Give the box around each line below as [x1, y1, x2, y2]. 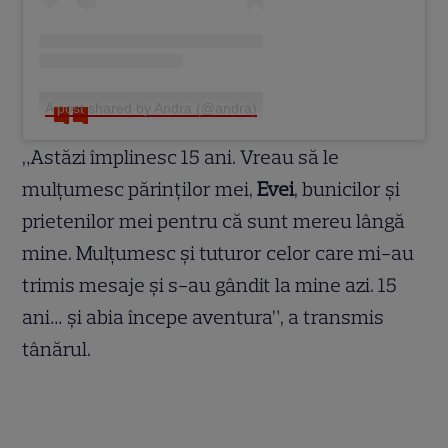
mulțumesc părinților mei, [22, 177, 258, 202]
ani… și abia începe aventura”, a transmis [22, 305, 385, 330]
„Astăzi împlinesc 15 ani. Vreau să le [22, 145, 340, 170]
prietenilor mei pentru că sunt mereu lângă [22, 209, 406, 234]
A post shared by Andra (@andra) [45, 100, 258, 117]
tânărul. [22, 337, 92, 362]
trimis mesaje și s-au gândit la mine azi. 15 [22, 273, 398, 298]
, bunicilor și [294, 177, 401, 202]
